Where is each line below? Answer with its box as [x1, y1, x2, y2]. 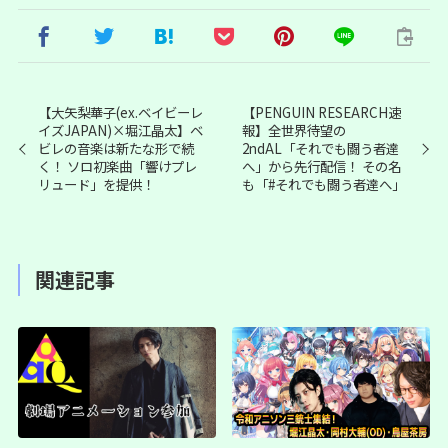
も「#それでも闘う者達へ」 [241, 174, 405, 195]
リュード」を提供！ [38, 174, 156, 195]
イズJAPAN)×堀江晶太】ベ [38, 120, 204, 141]
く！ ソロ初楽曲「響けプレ [38, 156, 198, 177]
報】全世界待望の [241, 120, 346, 141]
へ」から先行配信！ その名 [241, 156, 401, 177]
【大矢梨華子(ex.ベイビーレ [38, 102, 204, 123]
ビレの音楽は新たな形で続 [38, 138, 195, 159]
